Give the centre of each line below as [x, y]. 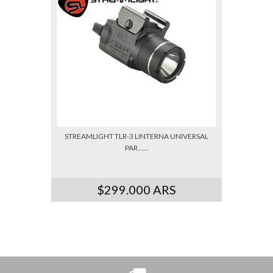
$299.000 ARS [136, 189]
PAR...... [136, 147]
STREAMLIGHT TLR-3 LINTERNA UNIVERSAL [136, 136]
